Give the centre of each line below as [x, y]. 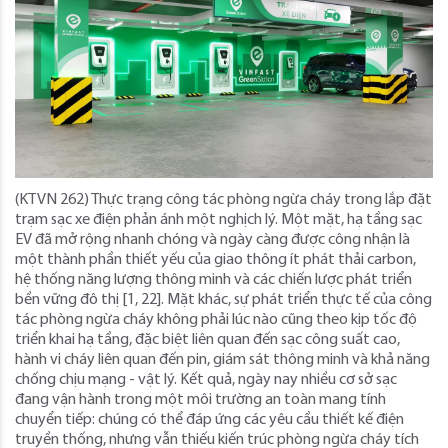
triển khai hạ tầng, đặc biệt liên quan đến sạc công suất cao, [207, 339]
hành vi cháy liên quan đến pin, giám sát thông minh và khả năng [222, 359]
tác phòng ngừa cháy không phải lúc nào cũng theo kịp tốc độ [216, 319]
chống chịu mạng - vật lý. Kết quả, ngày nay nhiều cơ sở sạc [206, 379]
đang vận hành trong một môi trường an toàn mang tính [200, 399]
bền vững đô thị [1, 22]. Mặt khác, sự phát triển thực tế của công [223, 299]
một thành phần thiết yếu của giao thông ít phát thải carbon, [215, 259]
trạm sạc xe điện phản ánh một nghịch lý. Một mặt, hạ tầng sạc [218, 219]
